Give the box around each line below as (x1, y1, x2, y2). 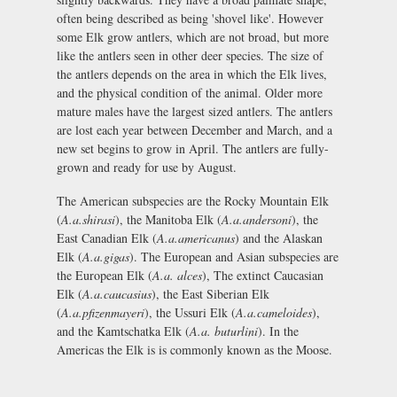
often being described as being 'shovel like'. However (57, 9, 323, 27)
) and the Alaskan (235, 229, 323, 246)
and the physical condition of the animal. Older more (57, 83, 323, 101)
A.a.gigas (82, 247, 129, 265)
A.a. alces (152, 266, 202, 284)
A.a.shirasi (61, 210, 115, 228)
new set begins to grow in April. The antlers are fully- (57, 139, 329, 157)
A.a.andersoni (222, 210, 292, 228)
